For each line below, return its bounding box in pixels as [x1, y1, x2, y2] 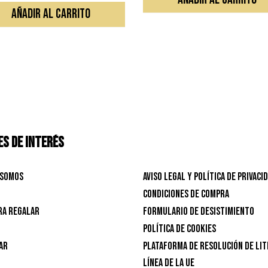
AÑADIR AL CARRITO [11, 6, 91, 23]
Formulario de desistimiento [143, 205, 254, 218]
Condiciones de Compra [143, 188, 229, 201]
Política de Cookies [143, 223, 216, 236]
